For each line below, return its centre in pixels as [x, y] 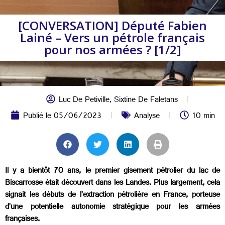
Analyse [147, 117]
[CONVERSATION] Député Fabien [113, 25]
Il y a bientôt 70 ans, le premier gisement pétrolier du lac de [113, 172]
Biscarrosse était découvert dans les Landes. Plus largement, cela [113, 184]
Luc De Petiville [84, 101]
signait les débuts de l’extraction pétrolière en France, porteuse [113, 196]
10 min [203, 117]
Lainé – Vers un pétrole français [113, 37]
